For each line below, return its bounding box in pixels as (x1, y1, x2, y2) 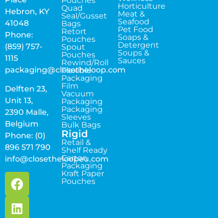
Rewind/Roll (61, 57, 109, 67)
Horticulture (117, 1, 165, 11)
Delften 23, (5, 84, 47, 93)
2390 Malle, (5, 107, 49, 117)
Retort (61, 26, 87, 36)
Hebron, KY (5, 7, 49, 17)
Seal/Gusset (61, 11, 107, 20)
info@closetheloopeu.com (5, 154, 109, 163)
